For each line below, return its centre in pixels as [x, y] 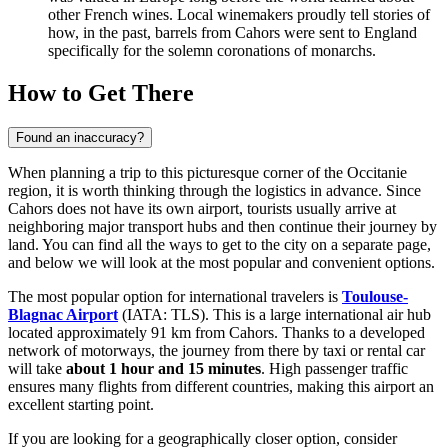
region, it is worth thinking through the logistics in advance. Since [214, 190]
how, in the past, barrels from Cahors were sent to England [232, 32]
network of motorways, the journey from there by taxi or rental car [216, 350]
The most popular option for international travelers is [175, 296]
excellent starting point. [81, 404]
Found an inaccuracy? [80, 137]
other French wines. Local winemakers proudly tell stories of [239, 14]
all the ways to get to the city [217, 244]
